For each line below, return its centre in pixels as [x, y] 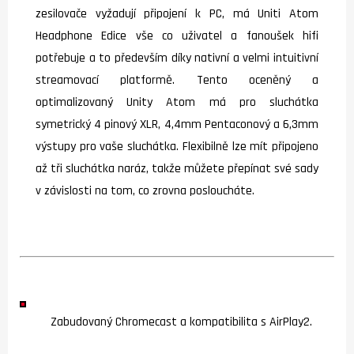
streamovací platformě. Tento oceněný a [177, 80]
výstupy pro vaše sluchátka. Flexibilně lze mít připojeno [177, 146]
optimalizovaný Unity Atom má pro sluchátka [177, 102]
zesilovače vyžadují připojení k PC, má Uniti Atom [177, 13]
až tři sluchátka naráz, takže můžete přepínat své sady [177, 168]
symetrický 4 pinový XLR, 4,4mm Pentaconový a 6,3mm [177, 124]
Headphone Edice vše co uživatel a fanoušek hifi [177, 36]
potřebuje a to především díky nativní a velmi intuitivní [177, 58]
